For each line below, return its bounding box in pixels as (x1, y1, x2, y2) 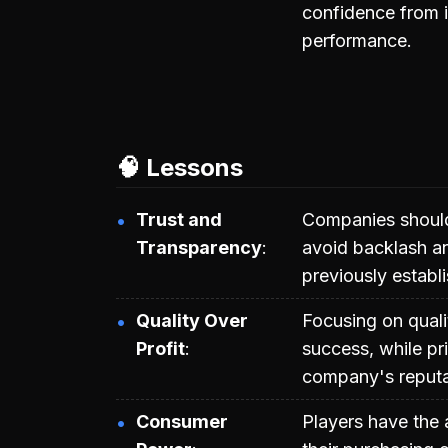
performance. (302, 29, 412, 51)
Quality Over (136, 309, 248, 331)
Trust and (136, 208, 222, 230)
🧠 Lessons (116, 152, 243, 182)
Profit (136, 337, 185, 359)
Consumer (136, 410, 228, 432)
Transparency (136, 236, 262, 258)
